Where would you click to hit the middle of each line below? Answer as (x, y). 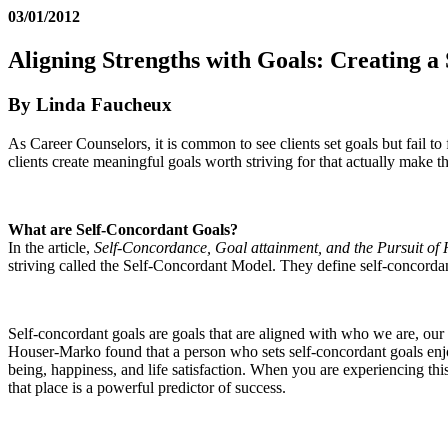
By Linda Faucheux (90, 105)
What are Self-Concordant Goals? (123, 229)
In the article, (51, 247)
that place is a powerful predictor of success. (147, 387)
